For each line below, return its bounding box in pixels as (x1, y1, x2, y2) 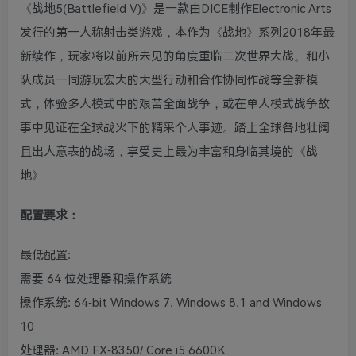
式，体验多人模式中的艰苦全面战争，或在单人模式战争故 (20, 97, 330, 112)
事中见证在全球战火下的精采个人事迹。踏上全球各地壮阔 (20, 121, 330, 136)
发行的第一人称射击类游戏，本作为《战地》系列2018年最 (20, 25, 335, 41)
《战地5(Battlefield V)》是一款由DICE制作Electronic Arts (20, 2, 331, 17)
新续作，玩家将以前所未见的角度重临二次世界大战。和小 (20, 49, 330, 64)
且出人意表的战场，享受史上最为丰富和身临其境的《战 (20, 145, 318, 160)
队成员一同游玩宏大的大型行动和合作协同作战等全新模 (20, 73, 318, 88)
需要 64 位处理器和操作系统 (20, 272, 172, 287)
